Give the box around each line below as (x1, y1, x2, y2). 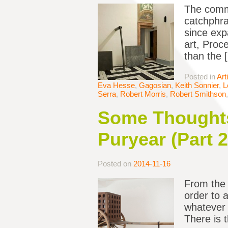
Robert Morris (120, 90, 166, 99)
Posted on (98, 159, 133, 168)
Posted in (184, 72, 217, 81)
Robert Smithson (170, 90, 226, 99)
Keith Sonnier (175, 81, 219, 90)
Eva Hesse (98, 81, 135, 90)
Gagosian (139, 81, 171, 90)
